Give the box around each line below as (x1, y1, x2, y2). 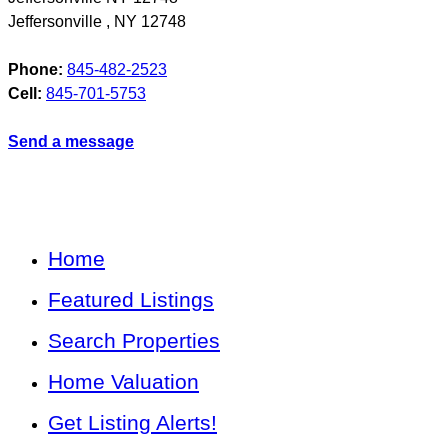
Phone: (8, 60, 63, 78)
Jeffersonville (8, 12, 106, 30)
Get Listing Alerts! (48, 410, 217, 434)
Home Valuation (48, 369, 199, 393)
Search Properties (48, 328, 220, 352)
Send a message (8, 132, 134, 150)
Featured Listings (48, 287, 214, 311)
